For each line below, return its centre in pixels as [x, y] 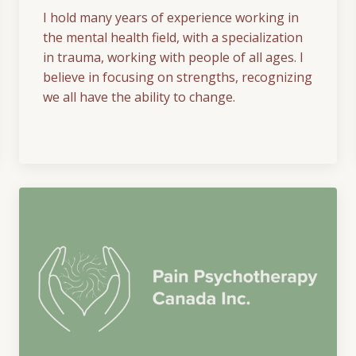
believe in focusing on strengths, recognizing [178, 77]
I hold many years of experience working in [171, 18]
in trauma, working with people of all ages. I [173, 58]
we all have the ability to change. [139, 97]
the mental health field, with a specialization [173, 38]
